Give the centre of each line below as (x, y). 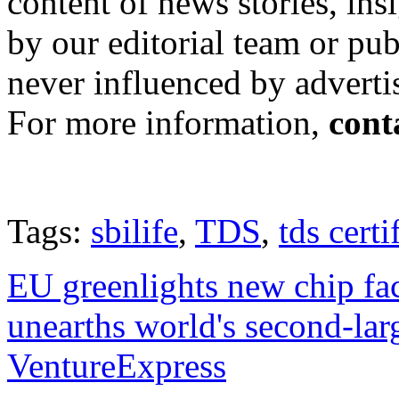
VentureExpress (117, 366)
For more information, (168, 123)
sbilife (134, 232)
